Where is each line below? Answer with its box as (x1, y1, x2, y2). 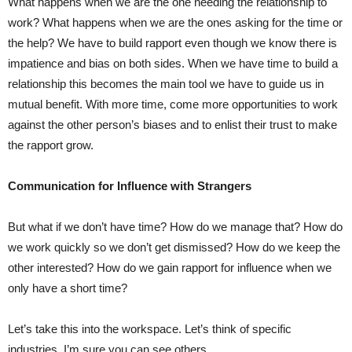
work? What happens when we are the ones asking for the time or (8, 16, 343, 30)
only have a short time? (8, 281, 127, 295)
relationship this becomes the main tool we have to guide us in (8, 77, 324, 91)
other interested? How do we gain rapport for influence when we (8, 261, 332, 275)
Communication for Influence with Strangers (8, 179, 251, 193)
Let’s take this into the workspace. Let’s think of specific (8, 322, 291, 336)
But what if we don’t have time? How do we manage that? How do (8, 220, 343, 234)
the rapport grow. (8, 138, 93, 152)
